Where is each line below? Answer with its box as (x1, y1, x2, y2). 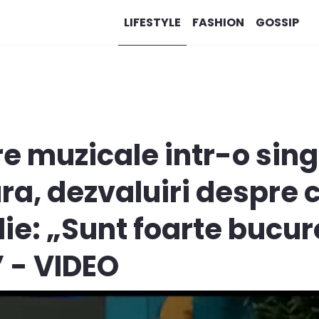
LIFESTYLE (123, 14, 181, 31)
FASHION (192, 14, 244, 31)
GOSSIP (255, 14, 299, 31)
